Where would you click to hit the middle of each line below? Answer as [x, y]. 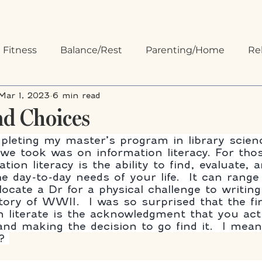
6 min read [76, 95]
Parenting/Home [185, 50]
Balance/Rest [91, 50]
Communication [115, 97]
